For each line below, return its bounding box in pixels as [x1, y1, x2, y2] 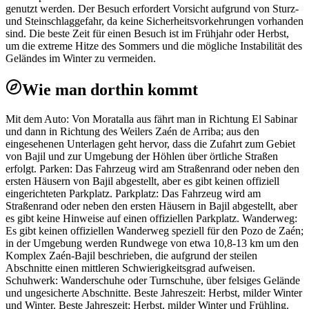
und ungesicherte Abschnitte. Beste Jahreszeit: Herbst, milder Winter [6, 287, 302, 299]
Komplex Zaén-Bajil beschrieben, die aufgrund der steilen [6, 250, 257, 262]
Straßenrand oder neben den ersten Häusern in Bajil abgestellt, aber [6, 200, 297, 212]
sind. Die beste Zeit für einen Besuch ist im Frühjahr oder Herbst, [6, 28, 289, 40]
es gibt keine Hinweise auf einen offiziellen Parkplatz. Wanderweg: [6, 212, 297, 225]
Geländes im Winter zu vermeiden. [6, 52, 156, 65]
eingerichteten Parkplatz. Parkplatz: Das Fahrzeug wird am [6, 188, 261, 200]
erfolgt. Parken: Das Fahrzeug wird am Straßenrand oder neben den [6, 163, 299, 175]
